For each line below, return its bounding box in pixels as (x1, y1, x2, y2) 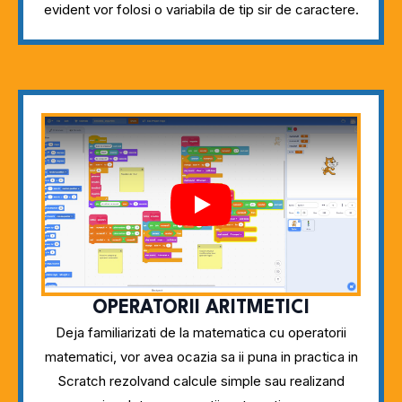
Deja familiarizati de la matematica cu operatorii (56, 323, 346, 341)
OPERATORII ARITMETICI (92, 298, 310, 318)
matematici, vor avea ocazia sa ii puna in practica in (44, 347, 358, 365)
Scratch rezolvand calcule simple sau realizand (57, 371, 345, 389)
